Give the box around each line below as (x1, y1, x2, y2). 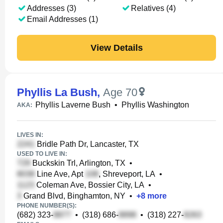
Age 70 (103, 86, 137, 99)
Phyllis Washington (121, 101, 189, 109)
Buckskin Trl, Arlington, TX (30, 159, 125, 167)
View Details (90, 42, 143, 53)
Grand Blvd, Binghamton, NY (21, 192, 125, 200)
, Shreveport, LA (99, 170, 155, 178)
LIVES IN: (17, 131, 43, 138)
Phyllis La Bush (17, 86, 97, 99)
